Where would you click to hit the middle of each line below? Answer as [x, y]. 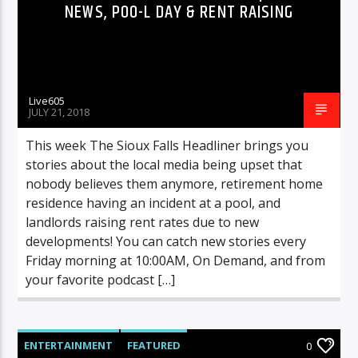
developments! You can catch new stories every [166, 241]
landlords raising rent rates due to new [143, 222]
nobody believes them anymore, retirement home [175, 183]
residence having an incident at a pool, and [153, 203]
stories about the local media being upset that [164, 164]
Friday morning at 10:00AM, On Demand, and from [176, 260]
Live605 [47, 100]
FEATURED [154, 345]
